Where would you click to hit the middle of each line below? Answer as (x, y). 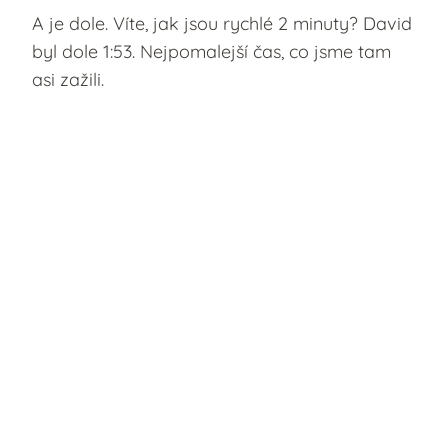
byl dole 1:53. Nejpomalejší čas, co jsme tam (211, 52)
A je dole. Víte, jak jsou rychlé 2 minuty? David (222, 24)
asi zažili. (68, 80)
